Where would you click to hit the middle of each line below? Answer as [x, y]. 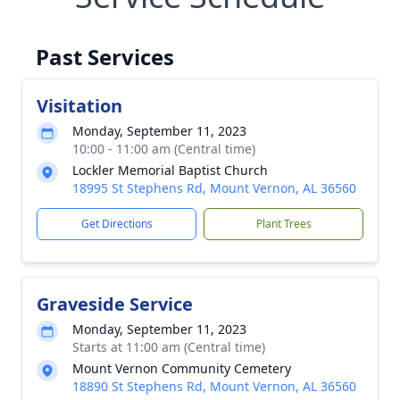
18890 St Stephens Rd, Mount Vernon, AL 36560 [214, 386]
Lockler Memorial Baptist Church [170, 170]
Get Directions [117, 224]
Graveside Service [115, 304]
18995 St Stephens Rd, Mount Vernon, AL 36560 [214, 188]
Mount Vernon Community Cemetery [182, 368]
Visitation [79, 106]
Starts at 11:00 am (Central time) [169, 347]
